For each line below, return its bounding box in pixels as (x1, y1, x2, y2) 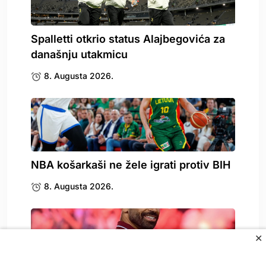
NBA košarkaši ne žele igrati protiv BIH (31, 158, 230, 171)
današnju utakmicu (31, 47, 128, 61)
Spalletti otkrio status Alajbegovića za (31, 32, 225, 45)
